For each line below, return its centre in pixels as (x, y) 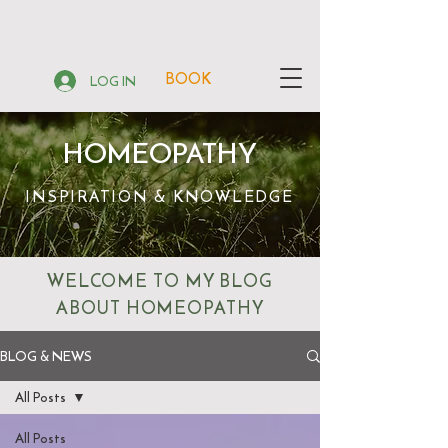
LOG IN (113, 80)
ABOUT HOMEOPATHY (160, 307)
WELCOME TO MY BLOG (160, 280)
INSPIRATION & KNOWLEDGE (159, 196)
